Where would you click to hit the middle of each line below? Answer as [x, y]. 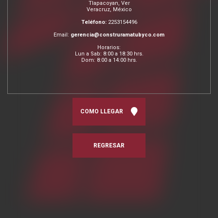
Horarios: [109, 48]
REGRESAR [109, 146]
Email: [62, 35]
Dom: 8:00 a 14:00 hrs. [109, 60]
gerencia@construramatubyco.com [118, 35]
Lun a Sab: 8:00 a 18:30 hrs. [109, 54]
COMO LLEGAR [103, 111]
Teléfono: [94, 22]
